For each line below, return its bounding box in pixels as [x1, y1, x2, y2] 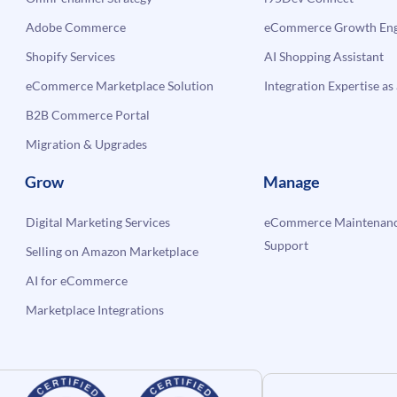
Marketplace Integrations [26, 301, 165, 317]
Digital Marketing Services [26, 214, 171, 230]
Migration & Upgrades [26, 136, 148, 152]
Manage [262, 171, 320, 191]
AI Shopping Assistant [263, 48, 384, 64]
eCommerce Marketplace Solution [26, 77, 214, 93]
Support [263, 237, 308, 253]
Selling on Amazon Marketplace [26, 243, 199, 259]
